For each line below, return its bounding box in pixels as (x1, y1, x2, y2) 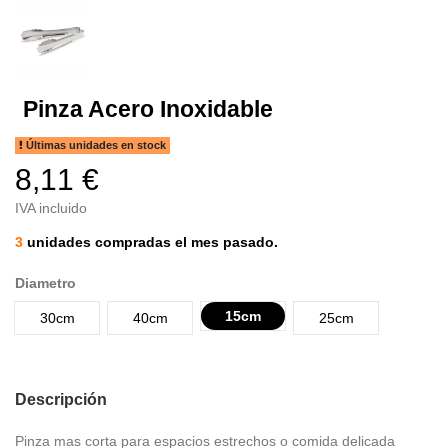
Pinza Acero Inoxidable (23, 96, 273, 123)
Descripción (15, 390, 107, 408)
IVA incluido (15, 199, 87, 216)
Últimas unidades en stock (23, 138, 167, 151)
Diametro (15, 274, 76, 291)
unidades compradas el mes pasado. (23, 233, 278, 250)
